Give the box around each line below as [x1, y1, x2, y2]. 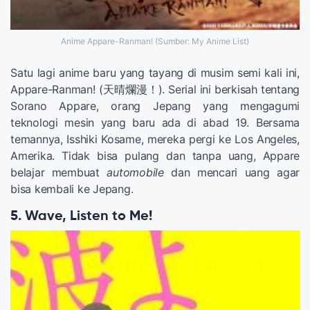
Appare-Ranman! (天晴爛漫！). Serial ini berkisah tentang [10, 82, 300, 96]
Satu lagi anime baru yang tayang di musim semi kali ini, [10, 66, 300, 80]
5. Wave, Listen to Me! [10, 210, 152, 224]
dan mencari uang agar [163, 165, 300, 179]
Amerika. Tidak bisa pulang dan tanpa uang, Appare [10, 149, 300, 163]
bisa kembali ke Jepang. [10, 182, 134, 196]
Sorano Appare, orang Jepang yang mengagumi [10, 99, 300, 113]
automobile [107, 165, 164, 179]
